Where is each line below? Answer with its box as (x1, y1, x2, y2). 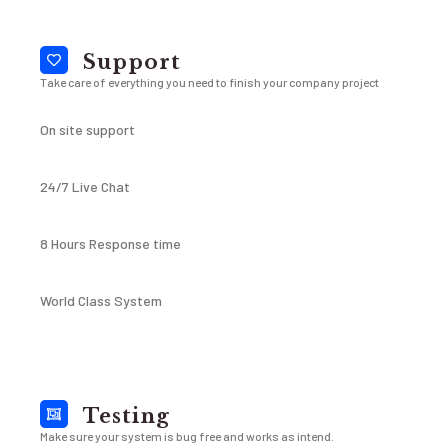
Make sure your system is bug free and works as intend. (40, 429, 334, 443)
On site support (40, 121, 135, 138)
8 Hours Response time (40, 235, 181, 252)
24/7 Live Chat (40, 178, 130, 195)
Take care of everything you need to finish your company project (40, 75, 379, 89)
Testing (83, 404, 170, 428)
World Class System (40, 292, 162, 309)
